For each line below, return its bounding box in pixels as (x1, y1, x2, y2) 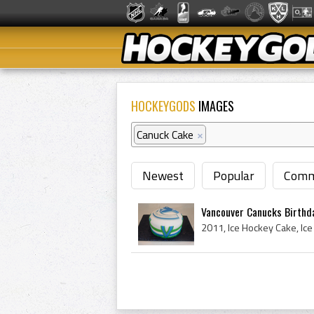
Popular (213, 166, 254, 185)
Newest (142, 166, 184, 185)
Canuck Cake (137, 126, 193, 143)
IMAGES (196, 97, 234, 115)
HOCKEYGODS (131, 97, 196, 115)
